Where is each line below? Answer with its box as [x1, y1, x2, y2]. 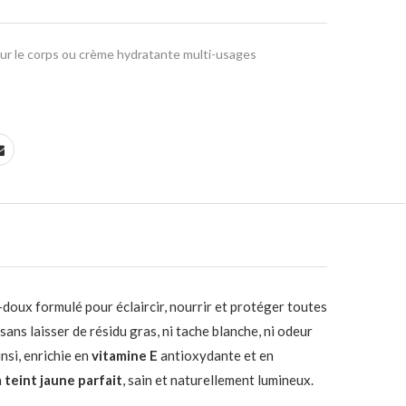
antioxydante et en [158, 347, 274, 363]
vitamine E [92, 347, 158, 363]
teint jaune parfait [5, 372, 122, 388]
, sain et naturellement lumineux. [122, 372, 314, 388]
